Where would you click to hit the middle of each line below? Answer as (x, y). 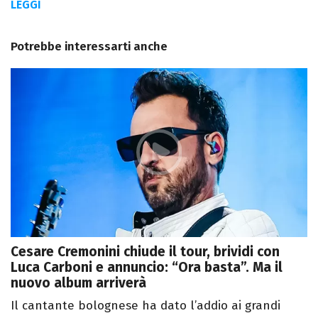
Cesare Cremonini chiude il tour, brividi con (145, 252)
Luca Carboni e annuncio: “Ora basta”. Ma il (147, 268)
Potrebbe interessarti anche (89, 46)
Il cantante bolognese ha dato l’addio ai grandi (146, 306)
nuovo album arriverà (78, 283)
